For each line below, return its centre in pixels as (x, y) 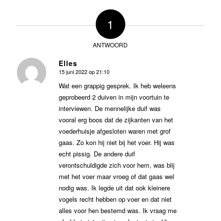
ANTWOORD (110, 45)
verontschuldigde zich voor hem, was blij (116, 165)
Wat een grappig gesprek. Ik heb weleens (117, 86)
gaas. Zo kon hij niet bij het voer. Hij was (116, 143)
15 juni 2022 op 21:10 (84, 72)
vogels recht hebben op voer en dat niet (115, 199)
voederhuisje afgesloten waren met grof (114, 131)
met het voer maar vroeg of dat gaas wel (116, 177)
